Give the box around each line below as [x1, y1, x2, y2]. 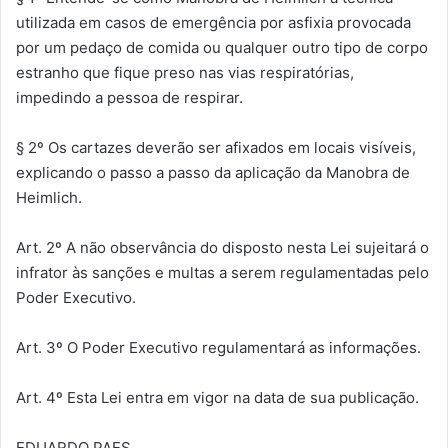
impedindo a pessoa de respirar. [16, 87, 243, 107]
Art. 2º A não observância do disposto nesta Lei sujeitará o [16, 237, 429, 257]
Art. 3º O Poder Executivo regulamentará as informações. [16, 337, 421, 357]
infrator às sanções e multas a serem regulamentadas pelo [16, 262, 429, 282]
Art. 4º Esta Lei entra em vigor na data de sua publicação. [16, 387, 419, 407]
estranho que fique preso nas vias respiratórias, [16, 62, 354, 82]
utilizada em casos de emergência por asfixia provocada [16, 12, 411, 32]
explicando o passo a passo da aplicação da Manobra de [16, 162, 410, 182]
